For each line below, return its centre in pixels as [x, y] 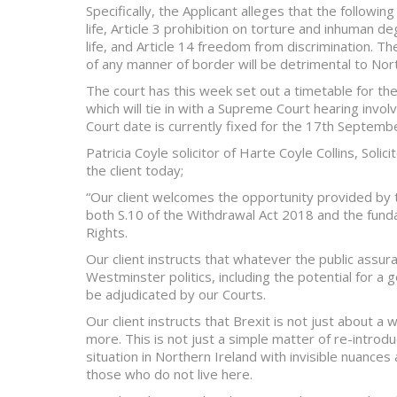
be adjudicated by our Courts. [176, 294]
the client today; [135, 170]
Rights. [107, 232]
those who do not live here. [169, 374]
